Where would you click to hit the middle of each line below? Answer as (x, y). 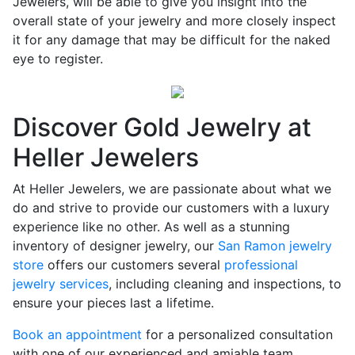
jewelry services (61, 284)
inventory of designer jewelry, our (115, 246)
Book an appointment (77, 334)
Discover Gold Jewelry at (162, 127)
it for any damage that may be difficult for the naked (172, 40)
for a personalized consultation (237, 334)
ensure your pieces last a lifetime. (113, 303)
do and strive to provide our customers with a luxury (171, 208)
